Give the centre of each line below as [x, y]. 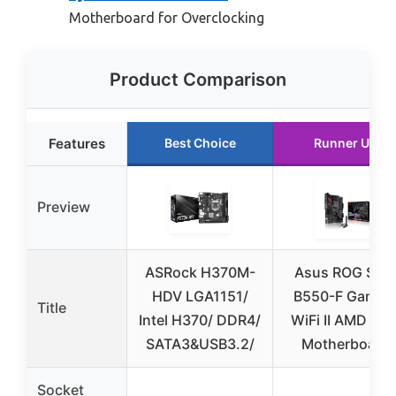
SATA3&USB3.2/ [200, 344]
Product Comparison [198, 80]
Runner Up [346, 143]
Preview [64, 207]
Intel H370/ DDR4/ [200, 320]
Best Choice [200, 143]
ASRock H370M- [200, 273]
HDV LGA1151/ [200, 297]
